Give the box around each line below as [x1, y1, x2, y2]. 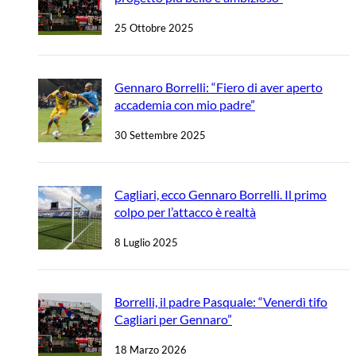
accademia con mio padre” [114, 97, 255, 113]
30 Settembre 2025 [114, 129, 206, 142]
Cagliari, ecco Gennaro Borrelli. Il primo [114, 187, 327, 203]
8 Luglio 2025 [114, 236, 178, 250]
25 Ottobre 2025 [114, 21, 194, 35]
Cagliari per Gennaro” [114, 311, 232, 327]
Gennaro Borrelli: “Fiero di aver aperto [114, 79, 323, 95]
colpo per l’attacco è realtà [114, 204, 256, 220]
